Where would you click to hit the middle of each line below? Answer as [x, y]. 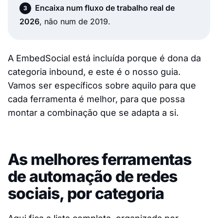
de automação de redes [93, 176]
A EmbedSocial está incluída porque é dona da [104, 58]
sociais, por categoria [86, 193]
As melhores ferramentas [100, 159]
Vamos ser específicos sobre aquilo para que [102, 85]
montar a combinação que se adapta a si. [93, 112]
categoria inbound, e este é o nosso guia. [94, 72]
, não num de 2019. [75, 21]
